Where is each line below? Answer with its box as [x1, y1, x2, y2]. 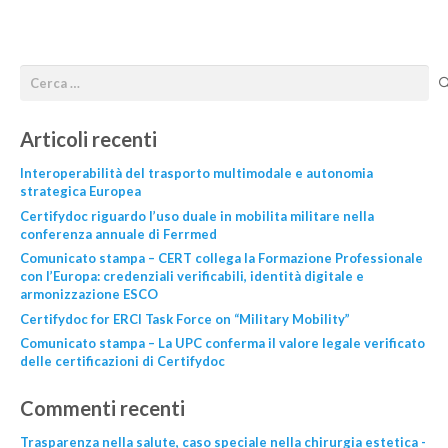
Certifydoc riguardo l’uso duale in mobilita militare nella [19, 207, 374, 224]
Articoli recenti [19, 127, 157, 152]
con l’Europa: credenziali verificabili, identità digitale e [19, 268, 364, 285]
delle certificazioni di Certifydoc [19, 353, 225, 370]
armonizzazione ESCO [19, 286, 158, 303]
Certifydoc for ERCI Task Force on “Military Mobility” [19, 310, 350, 327]
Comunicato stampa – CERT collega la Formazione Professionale [19, 250, 423, 267]
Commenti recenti [19, 396, 185, 421]
